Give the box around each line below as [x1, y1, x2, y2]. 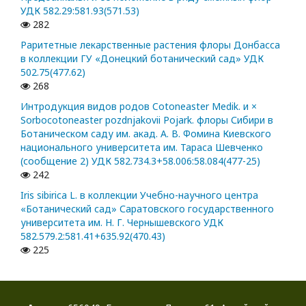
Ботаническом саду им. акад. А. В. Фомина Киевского [20, 126, 271, 140]
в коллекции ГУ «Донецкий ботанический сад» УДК [20, 51, 264, 65]
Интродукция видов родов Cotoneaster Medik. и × [20, 99, 257, 113]
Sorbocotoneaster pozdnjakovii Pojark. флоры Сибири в [20, 113, 273, 126]
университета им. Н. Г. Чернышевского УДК [20, 215, 223, 229]
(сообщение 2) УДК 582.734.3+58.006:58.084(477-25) [20, 154, 260, 167]
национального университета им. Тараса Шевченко [20, 140, 263, 154]
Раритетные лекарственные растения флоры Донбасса [20, 38, 280, 51]
